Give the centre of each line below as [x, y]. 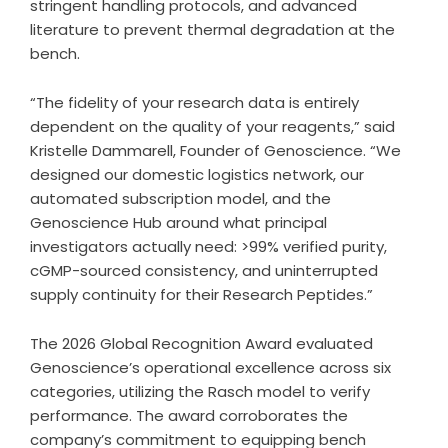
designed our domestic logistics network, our [197, 174]
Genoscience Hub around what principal [178, 222]
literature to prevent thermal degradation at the [212, 29]
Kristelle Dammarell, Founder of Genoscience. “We [215, 150]
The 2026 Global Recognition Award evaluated [201, 343]
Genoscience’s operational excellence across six [210, 367]
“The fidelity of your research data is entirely [194, 102]
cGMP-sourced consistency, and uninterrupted [204, 270]
